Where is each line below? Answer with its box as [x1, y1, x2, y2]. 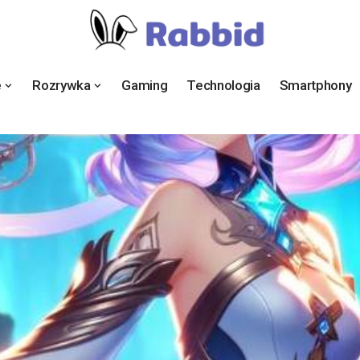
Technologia [186, 77, 260, 94]
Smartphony [279, 77, 352, 94]
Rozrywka [32, 77, 91, 94]
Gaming [121, 77, 168, 94]
